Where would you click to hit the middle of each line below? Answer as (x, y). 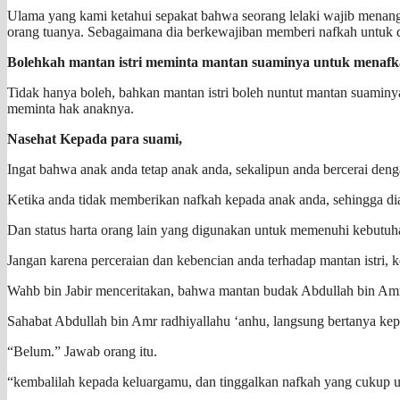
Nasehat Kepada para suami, (95, 138)
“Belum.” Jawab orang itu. (82, 351)
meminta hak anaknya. (71, 108)
